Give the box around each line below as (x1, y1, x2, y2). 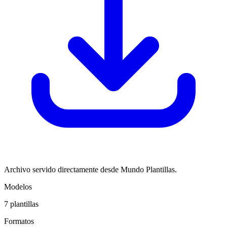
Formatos (4, 217, 34, 226)
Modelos (4, 182, 32, 192)
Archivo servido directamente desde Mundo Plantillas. (4, 165, 177, 174)
